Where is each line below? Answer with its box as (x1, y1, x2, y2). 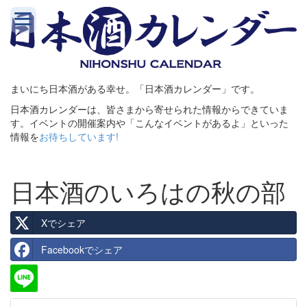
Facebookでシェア (41, 243, 123, 257)
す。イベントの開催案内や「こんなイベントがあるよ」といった (10, 116, 288, 130)
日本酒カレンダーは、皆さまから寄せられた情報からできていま (10, 102, 288, 116)
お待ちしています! (39, 130, 119, 144)
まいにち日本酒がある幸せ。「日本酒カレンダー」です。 (10, 82, 260, 96)
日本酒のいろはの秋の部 (10, 173, 286, 209)
